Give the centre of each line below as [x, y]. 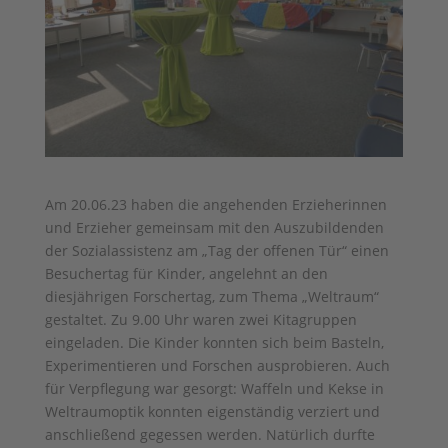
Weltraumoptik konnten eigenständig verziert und [212, 411]
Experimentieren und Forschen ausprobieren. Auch [217, 365]
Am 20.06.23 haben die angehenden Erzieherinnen [215, 204]
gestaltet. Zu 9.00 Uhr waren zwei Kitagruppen [200, 319]
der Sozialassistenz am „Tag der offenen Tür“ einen [216, 250]
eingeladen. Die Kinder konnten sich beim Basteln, [214, 342]
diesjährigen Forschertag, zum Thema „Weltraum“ [211, 296]
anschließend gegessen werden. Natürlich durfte [209, 434]
